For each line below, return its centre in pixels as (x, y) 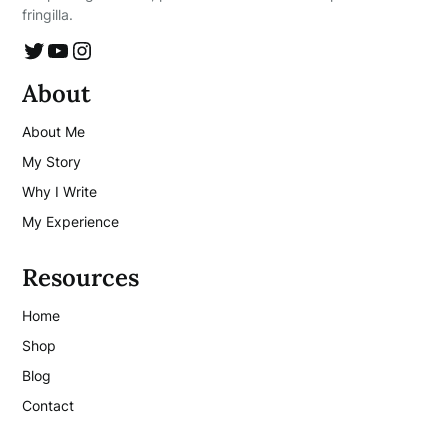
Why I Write (60, 191)
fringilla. (48, 14)
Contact (48, 405)
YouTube (52, 48)
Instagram (80, 48)
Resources (81, 277)
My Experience (71, 221)
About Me (54, 131)
